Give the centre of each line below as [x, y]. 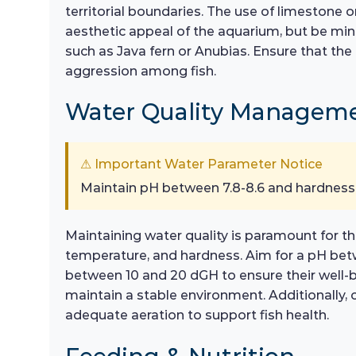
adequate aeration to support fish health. [197, 315]
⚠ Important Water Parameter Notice [201, 164]
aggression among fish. [141, 71]
